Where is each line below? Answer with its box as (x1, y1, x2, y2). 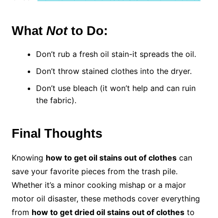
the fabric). (36, 95, 76, 105)
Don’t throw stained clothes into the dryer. (36, 66, 192, 76)
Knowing (11, 152, 46, 163)
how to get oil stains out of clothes (45, 152, 177, 163)
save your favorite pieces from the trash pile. (11, 166, 178, 176)
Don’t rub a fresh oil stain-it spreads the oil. (36, 49, 196, 59)
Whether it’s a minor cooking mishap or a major (11, 180, 186, 190)
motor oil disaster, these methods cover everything (11, 193, 200, 203)
